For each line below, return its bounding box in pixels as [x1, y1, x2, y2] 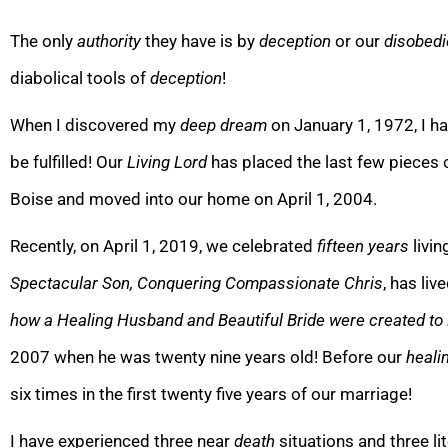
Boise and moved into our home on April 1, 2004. [10, 188, 377, 209]
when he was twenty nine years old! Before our [54, 346, 406, 367]
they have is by [145, 30, 259, 51]
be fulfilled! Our [10, 151, 127, 172]
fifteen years [317, 235, 409, 256]
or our [335, 30, 384, 51]
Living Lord [127, 151, 207, 172]
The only [10, 30, 73, 51]
